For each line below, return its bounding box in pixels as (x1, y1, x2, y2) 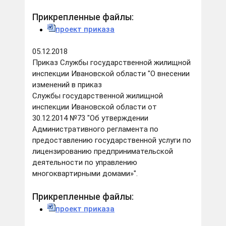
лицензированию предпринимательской (32, 147, 173, 156)
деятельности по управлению (32, 158, 137, 167)
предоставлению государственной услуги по (32, 136, 191, 145)
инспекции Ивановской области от (32, 102, 157, 112)
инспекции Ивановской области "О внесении (32, 69, 190, 79)
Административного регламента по (32, 125, 158, 134)
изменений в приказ (32, 80, 102, 90)
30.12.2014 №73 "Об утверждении (32, 114, 148, 123)
